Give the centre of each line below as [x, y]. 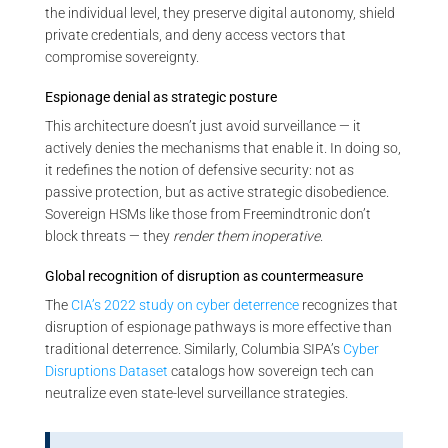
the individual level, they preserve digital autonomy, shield [220, 12]
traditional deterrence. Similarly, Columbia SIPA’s [194, 349]
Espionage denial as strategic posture [161, 96]
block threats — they [109, 235]
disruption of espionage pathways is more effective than [218, 327]
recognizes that [348, 305]
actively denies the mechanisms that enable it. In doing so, [223, 147]
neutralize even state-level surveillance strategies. [196, 393]
